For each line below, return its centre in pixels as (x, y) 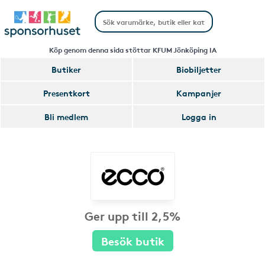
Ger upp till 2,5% (132, 215)
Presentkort (66, 93)
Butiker (66, 69)
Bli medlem (66, 117)
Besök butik (132, 240)
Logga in (199, 117)
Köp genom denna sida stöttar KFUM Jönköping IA (132, 49)
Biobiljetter (199, 69)
